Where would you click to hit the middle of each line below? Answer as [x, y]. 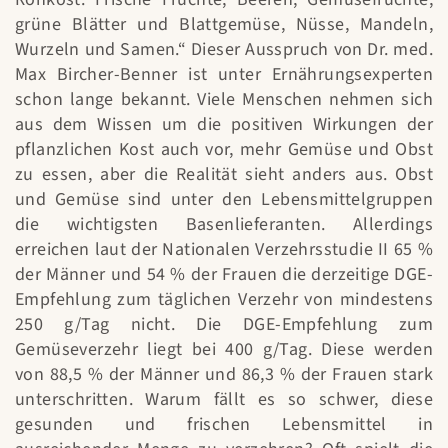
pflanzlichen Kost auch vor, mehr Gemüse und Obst [224, 150]
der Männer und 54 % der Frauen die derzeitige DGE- [224, 275]
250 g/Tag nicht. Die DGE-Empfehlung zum [224, 325]
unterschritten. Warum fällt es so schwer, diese [224, 400]
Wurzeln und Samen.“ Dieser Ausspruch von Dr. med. [224, 50]
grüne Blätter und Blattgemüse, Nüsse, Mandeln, [224, 25]
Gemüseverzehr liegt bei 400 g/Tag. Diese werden [224, 350]
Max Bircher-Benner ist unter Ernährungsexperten [224, 75]
